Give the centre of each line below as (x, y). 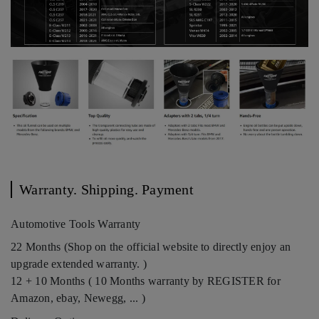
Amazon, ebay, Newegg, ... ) (78, 298)
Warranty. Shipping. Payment (106, 190)
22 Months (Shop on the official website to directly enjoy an (151, 247)
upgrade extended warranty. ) (79, 264)
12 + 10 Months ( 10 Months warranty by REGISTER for (146, 281)
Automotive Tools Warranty (76, 224)
